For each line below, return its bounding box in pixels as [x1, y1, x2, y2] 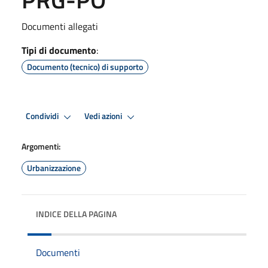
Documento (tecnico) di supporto [27, 60, 143, 73]
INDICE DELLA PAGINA [36, 207, 117, 220]
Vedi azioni [84, 109, 124, 123]
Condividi [26, 109, 60, 123]
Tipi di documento [22, 42, 96, 57]
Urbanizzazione [27, 161, 81, 174]
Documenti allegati [22, 19, 98, 33]
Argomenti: [22, 139, 60, 153]
